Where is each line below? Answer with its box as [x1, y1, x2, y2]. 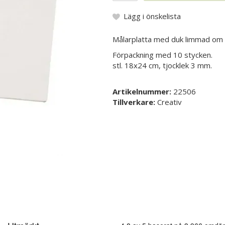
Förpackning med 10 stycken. [113, 49, 212, 60]
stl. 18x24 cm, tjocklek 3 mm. [113, 60, 212, 70]
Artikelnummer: [113, 86, 173, 96]
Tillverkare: [113, 96, 157, 107]
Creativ [157, 96, 182, 107]
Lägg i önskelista [124, 11, 181, 21]
